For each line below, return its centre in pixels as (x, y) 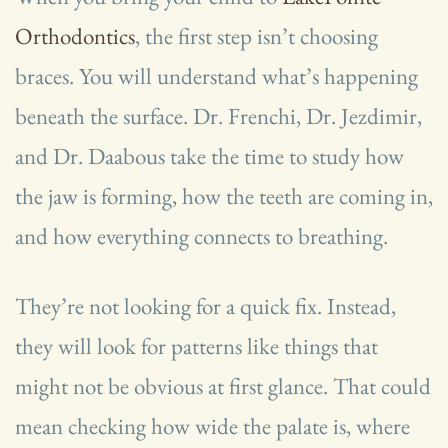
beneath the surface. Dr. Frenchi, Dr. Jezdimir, (218, 116)
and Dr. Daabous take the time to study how (209, 156)
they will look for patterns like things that (196, 346)
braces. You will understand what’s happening (216, 76)
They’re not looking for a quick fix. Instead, (205, 306)
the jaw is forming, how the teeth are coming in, (224, 196)
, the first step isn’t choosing (256, 36)
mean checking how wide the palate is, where (212, 426)
